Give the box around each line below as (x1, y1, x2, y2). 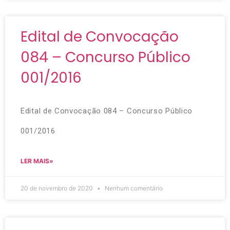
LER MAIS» (21, 157, 53, 165)
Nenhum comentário (103, 184, 163, 192)
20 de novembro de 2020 (21, 184, 94, 192)
